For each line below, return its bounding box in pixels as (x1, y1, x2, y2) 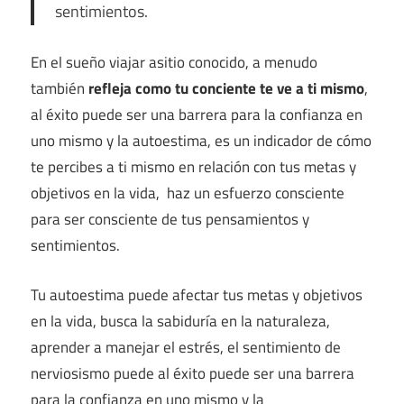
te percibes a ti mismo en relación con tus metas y (31, 155, 356, 179)
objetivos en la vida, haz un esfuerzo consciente (31, 181, 344, 206)
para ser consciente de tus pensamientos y (31, 207, 309, 232)
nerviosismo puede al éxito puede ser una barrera (31, 361, 354, 385)
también (31, 77, 88, 101)
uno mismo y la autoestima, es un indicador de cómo (31, 129, 372, 153)
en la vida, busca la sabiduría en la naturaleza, (31, 308, 330, 333)
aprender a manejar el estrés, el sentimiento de (31, 335, 341, 359)
